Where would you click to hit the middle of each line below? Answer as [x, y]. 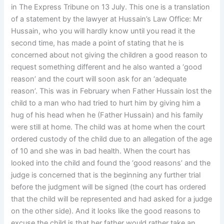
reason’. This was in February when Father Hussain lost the [111, 91]
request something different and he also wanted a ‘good [107, 67]
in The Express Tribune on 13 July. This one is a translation [111, 7]
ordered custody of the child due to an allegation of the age [112, 139]
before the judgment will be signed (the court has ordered [109, 187]
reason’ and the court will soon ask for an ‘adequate [99, 79]
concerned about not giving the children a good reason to [109, 55]
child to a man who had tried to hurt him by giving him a [106, 103]
